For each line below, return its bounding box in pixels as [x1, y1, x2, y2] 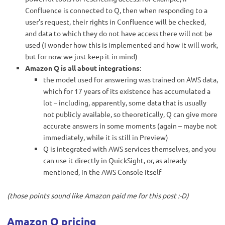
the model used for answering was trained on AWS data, [43, 74, 218, 84]
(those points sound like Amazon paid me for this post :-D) [7, 190, 189, 200]
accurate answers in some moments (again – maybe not [43, 121, 217, 130]
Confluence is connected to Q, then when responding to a [25, 5, 207, 15]
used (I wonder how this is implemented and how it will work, [25, 40, 218, 49]
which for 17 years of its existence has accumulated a [43, 86, 210, 95]
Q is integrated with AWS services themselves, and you [43, 144, 216, 153]
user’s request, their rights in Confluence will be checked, [25, 17, 206, 26]
